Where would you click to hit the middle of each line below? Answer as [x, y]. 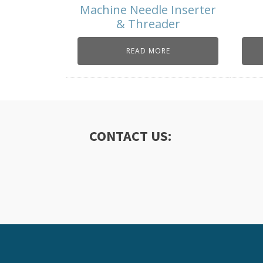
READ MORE [148, 51]
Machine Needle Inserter [148, 10]
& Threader [148, 24]
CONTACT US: [130, 136]
